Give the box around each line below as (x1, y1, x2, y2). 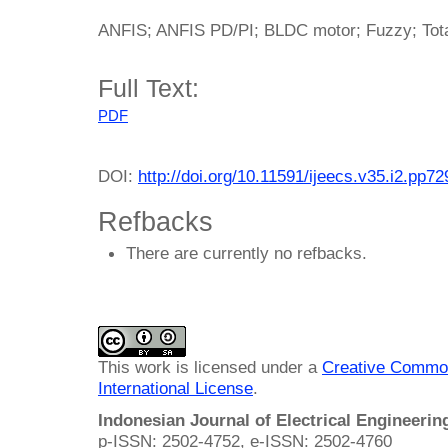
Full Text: (98, 74, 199, 103)
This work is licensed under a (98, 356, 322, 377)
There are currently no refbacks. (126, 243, 367, 264)
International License (98, 377, 253, 398)
